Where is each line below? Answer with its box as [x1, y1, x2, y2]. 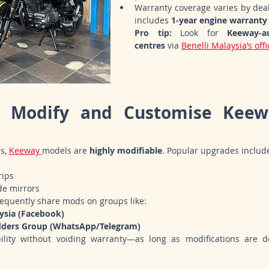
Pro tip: [134, 27, 172, 39]
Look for [171, 27, 228, 39]
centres [134, 40, 165, 52]
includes [134, 14, 171, 26]
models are [42, 145, 89, 157]
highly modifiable [89, 145, 162, 157]
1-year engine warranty [171, 14, 267, 26]
